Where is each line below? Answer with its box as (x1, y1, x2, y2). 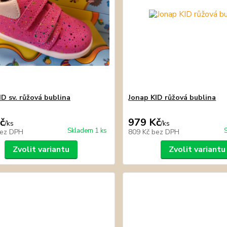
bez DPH (152, 127, 180, 137)
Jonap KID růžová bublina (128, 93, 216, 102)
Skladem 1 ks (67, 126, 107, 135)
